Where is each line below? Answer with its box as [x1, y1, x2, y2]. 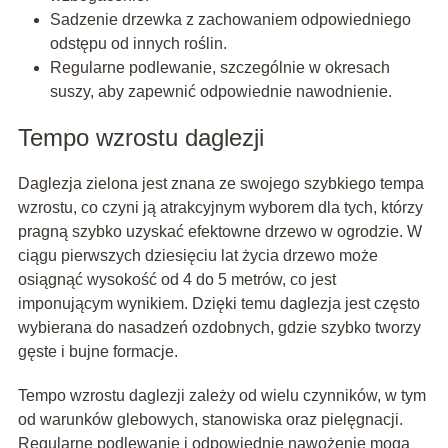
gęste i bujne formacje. [17, 343, 178, 361]
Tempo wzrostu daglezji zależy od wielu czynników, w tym [17, 387, 426, 405]
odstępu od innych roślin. [49, 35, 227, 53]
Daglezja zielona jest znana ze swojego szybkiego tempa [17, 175, 424, 193]
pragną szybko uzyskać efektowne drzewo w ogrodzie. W [17, 223, 422, 241]
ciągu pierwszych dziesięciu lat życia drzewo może [17, 247, 378, 265]
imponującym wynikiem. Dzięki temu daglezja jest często [17, 295, 420, 313]
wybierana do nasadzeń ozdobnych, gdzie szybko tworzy [17, 319, 421, 337]
